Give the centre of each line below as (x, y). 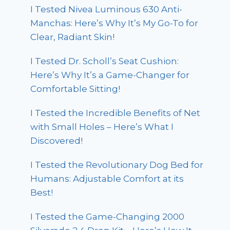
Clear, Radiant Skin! (73, 37)
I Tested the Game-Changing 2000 (108, 216)
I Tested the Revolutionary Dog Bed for (117, 165)
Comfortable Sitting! (75, 89)
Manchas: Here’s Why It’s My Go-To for (114, 23)
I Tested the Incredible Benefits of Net (116, 113)
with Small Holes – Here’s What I (102, 127)
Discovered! (57, 140)
